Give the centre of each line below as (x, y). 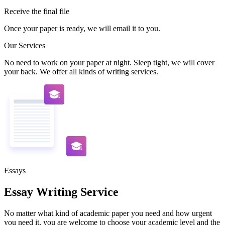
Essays (15, 170)
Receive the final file (37, 11)
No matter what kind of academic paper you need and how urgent (108, 213)
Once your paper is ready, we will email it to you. (82, 28)
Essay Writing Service (61, 192)
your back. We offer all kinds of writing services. (81, 71)
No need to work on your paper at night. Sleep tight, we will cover (109, 62)
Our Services (25, 45)
